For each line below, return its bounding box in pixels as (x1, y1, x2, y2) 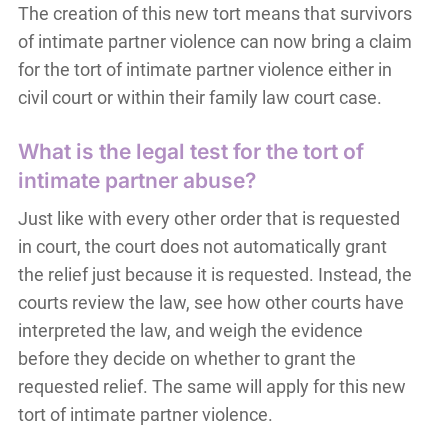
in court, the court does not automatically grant (17, 236, 387, 258)
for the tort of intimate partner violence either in (17, 59, 392, 81)
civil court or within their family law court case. (17, 87, 382, 109)
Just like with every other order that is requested (17, 208, 400, 230)
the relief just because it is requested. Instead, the (17, 264, 412, 286)
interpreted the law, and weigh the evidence (17, 320, 363, 342)
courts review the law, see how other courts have (17, 292, 404, 314)
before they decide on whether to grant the (17, 348, 356, 370)
